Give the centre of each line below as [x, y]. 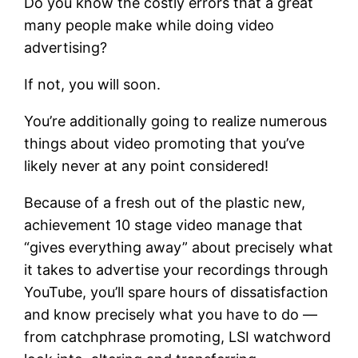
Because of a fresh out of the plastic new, [165, 202]
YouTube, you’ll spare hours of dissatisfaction [177, 292]
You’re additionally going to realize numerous [176, 121]
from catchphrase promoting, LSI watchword [178, 336]
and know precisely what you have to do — [171, 314]
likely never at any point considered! [147, 165]
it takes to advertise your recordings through [177, 269]
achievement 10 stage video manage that [164, 225]
